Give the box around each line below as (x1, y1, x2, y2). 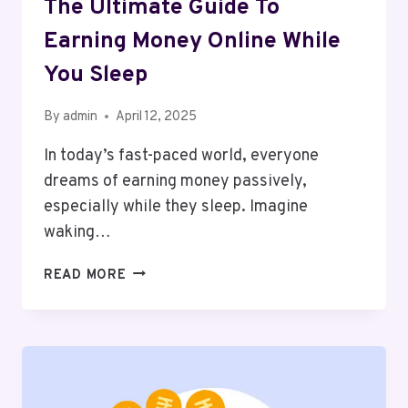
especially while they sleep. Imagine (44, 196, 308, 218)
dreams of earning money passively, (44, 170, 307, 192)
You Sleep (44, 61, 148, 91)
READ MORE (44, 266, 127, 284)
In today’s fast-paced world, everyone (44, 145, 319, 167)
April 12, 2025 (116, 107, 198, 126)
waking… (44, 221, 111, 243)
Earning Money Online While (44, 27, 341, 57)
